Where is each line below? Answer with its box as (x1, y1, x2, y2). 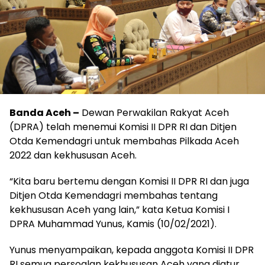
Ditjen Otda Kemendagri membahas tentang (9, 188, 218, 202)
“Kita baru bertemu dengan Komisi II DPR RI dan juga (9, 174, 249, 188)
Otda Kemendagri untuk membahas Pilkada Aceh (9, 134, 239, 148)
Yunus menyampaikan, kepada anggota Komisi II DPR (9, 243, 254, 257)
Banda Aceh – (9, 105, 79, 119)
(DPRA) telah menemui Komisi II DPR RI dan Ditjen (9, 119, 237, 134)
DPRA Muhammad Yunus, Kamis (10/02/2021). (9, 216, 216, 231)
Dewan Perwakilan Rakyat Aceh (79, 105, 229, 119)
